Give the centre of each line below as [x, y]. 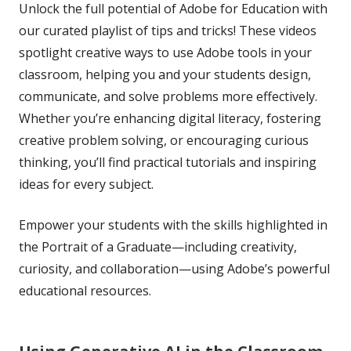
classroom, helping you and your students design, [165, 74]
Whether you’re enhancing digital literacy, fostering [170, 118]
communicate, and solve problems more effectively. [168, 96]
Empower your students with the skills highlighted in [173, 224]
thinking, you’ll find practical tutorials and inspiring [168, 162]
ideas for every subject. [86, 184]
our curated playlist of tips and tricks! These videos [168, 30]
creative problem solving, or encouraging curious [164, 140]
